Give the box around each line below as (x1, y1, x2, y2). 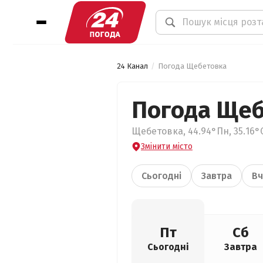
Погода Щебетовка (158, 62, 227, 70)
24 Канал (117, 62, 148, 70)
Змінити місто (141, 141, 193, 151)
